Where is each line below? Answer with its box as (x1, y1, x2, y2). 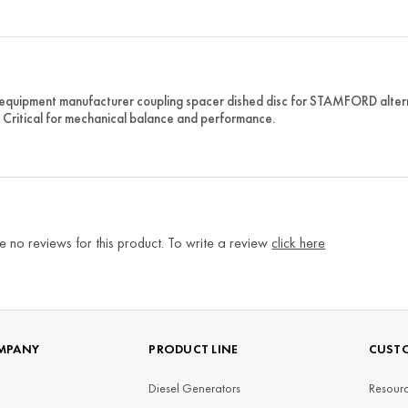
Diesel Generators (148, 379, 241, 396)
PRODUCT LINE (148, 340, 239, 357)
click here (271, 233, 326, 253)
